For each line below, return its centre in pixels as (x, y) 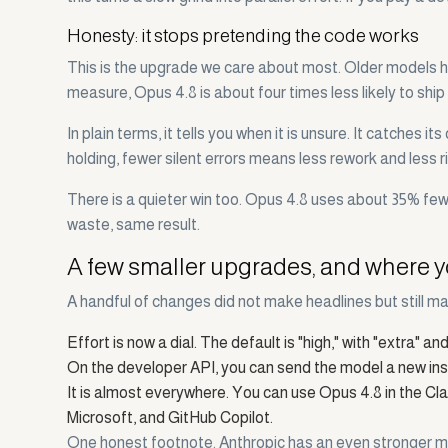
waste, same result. (134, 225)
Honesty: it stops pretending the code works (243, 36)
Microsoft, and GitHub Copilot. (170, 418)
